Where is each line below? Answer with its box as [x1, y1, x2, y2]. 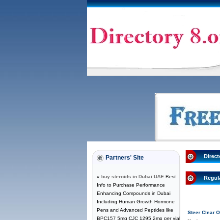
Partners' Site [106, 154, 144, 161]
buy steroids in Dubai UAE [101, 174, 164, 179]
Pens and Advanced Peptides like [97, 207, 173, 213]
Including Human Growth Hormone [97, 199, 175, 204]
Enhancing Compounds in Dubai [97, 191, 170, 196]
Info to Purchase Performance [97, 182, 165, 188]
